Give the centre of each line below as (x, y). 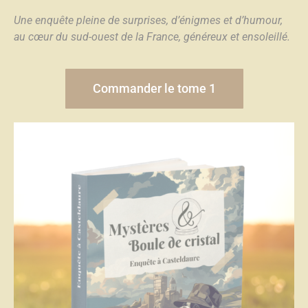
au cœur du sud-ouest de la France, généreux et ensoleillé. (152, 36)
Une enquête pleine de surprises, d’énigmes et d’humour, (148, 20)
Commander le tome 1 (154, 88)
